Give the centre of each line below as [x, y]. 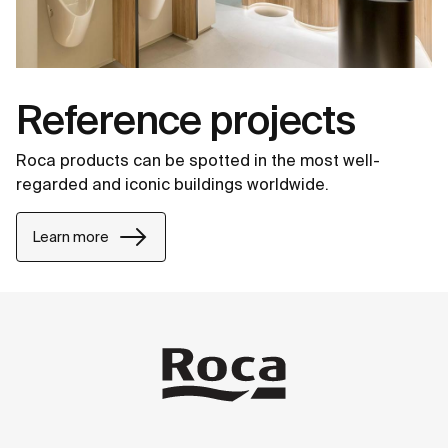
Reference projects [185, 120]
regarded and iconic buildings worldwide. [172, 184]
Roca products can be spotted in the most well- [198, 160]
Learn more [71, 236]
